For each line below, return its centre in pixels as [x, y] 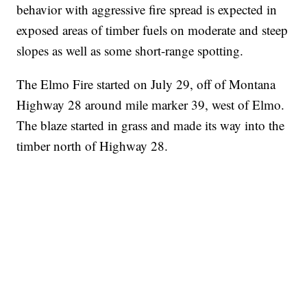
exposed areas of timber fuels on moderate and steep [152, 30]
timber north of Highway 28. [93, 146]
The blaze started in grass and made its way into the [151, 125]
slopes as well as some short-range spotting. [130, 51]
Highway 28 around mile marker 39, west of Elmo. [151, 105]
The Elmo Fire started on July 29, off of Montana [146, 84]
